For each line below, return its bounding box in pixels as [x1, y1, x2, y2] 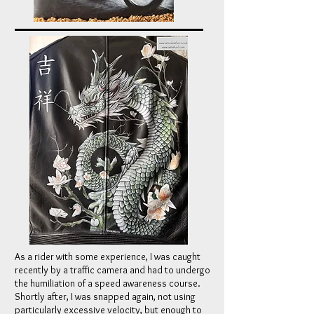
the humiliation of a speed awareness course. [15, 277, 200, 289]
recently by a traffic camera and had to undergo [15, 264, 210, 276]
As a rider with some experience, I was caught [15, 250, 200, 263]
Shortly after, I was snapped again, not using [15, 290, 196, 303]
